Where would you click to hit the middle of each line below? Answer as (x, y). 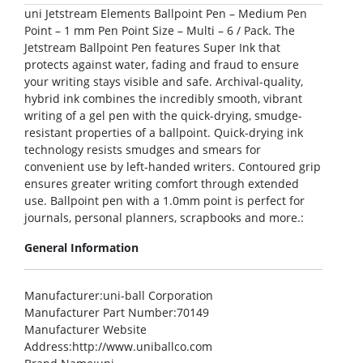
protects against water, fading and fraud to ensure (162, 65)
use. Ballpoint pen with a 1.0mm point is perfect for (164, 201)
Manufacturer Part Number (99, 313)
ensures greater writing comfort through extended (162, 184)
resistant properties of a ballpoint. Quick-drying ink (164, 133)
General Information (81, 248)
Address (47, 347)
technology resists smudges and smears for (143, 150)
